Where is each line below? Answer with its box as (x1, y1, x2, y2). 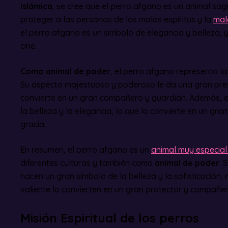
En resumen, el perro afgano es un (20, 145, 151, 155)
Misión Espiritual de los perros (20, 210, 199, 226)
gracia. (20, 119, 46, 130)
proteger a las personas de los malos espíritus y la (20, 14, 213, 25)
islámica (20, 1, 52, 12)
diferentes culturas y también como (20, 158, 155, 168)
